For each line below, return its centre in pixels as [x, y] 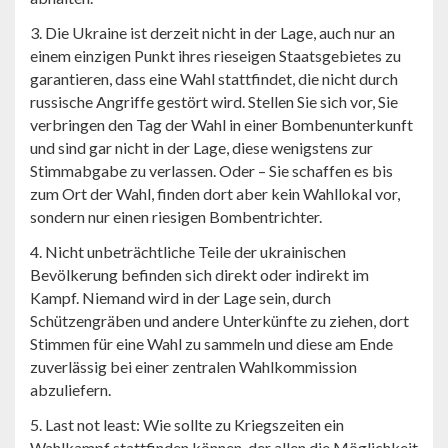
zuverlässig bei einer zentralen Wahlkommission [193, 367]
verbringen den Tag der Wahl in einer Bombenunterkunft [221, 125]
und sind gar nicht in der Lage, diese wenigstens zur [201, 148]
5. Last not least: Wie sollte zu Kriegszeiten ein [187, 425]
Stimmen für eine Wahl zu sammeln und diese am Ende [211, 344]
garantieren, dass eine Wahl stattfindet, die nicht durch [214, 79]
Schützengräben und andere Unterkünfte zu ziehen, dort [219, 321]
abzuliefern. [70, 390]
